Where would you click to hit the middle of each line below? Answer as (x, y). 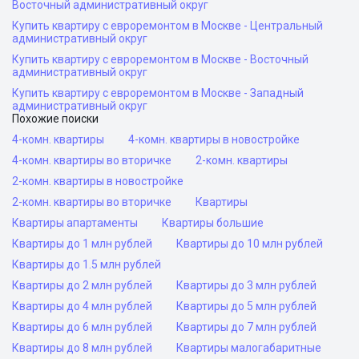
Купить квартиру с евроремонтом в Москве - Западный (158, 93)
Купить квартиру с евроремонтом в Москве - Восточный (160, 59)
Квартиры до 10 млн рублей (250, 244)
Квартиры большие (213, 223)
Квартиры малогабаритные (249, 348)
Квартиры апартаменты (75, 223)
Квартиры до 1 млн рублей (82, 244)
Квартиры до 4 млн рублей (82, 306)
